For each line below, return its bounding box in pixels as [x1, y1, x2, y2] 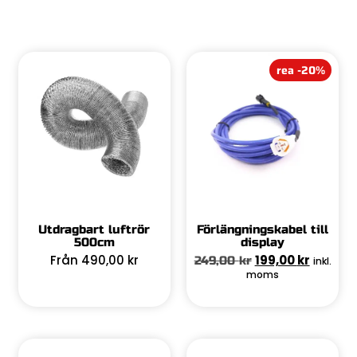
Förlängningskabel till [197, 222, 329, 237]
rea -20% [276, 61, 325, 79]
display [241, 234, 285, 249]
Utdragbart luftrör [38, 222, 151, 237]
